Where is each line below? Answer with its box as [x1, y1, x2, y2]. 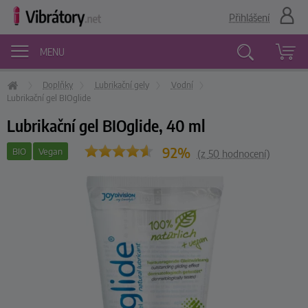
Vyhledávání [236, 81, 289, 94]
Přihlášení [229, 11, 270, 23]
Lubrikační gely [94, 80, 149, 91]
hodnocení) [219, 147, 270, 160]
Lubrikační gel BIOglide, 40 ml [7, 114, 206, 135]
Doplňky [43, 80, 74, 91]
